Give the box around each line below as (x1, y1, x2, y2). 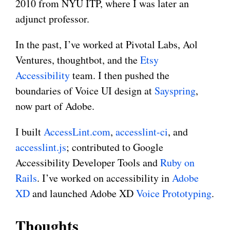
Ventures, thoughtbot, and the (15, 53, 140, 67)
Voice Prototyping (136, 186, 212, 201)
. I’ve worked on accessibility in (37, 171, 172, 185)
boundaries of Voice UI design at (15, 84, 155, 98)
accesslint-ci (116, 125, 168, 139)
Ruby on (160, 156, 195, 170)
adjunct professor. (15, 12, 89, 26)
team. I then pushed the (70, 68, 169, 83)
